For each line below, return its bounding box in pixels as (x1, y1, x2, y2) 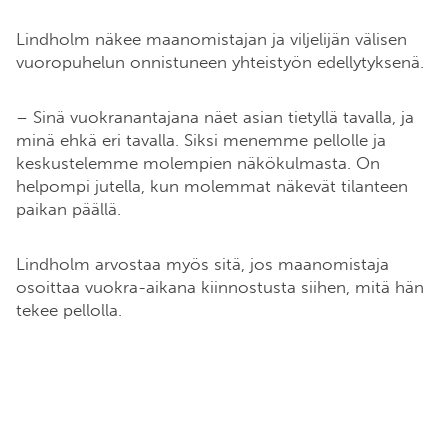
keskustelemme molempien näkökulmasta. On (16, 153, 380, 174)
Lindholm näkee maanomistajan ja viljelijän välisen (16, 29, 407, 50)
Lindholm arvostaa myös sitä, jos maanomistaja (16, 254, 389, 275)
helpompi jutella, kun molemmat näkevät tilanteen (16, 176, 408, 197)
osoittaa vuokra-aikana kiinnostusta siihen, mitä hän (16, 277, 424, 298)
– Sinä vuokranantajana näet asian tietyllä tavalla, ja (16, 107, 414, 128)
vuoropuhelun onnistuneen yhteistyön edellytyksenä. (16, 52, 429, 73)
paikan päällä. (16, 199, 126, 220)
